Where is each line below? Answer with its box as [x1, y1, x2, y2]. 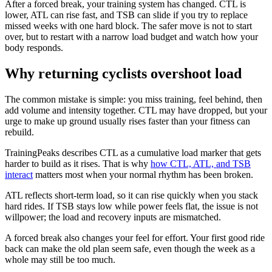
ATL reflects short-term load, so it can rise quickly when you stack [5, 189, 258, 200]
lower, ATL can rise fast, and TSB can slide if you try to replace [5, 9, 248, 20]
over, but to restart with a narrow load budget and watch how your [5, 31, 258, 42]
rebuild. [5, 126, 34, 137]
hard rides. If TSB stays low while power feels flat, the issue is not [5, 200, 258, 211]
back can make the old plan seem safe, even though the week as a [5, 243, 255, 254]
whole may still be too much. [5, 254, 115, 265]
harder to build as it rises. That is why [5, 158, 151, 169]
